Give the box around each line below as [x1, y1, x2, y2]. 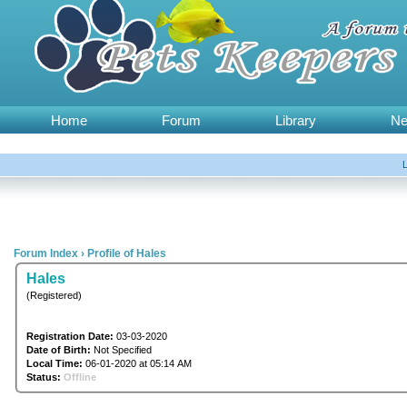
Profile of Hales [87, 247, 166, 260]
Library [275, 113, 316, 128]
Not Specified [90, 343, 154, 355]
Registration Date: [25, 330, 114, 342]
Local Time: [25, 357, 83, 369]
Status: [25, 371, 61, 382]
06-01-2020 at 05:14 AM [82, 357, 192, 369]
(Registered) [25, 289, 82, 301]
